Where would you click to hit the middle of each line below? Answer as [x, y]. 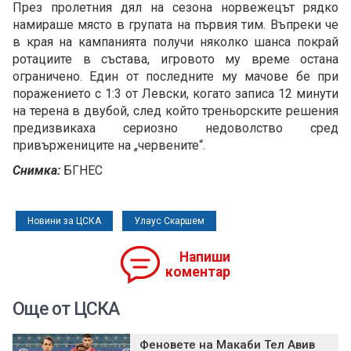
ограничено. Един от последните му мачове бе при [175, 77]
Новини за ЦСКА [64, 221]
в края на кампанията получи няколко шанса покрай [175, 42]
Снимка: [38, 171]
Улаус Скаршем [169, 221]
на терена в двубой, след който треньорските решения [175, 111]
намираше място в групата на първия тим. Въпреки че [175, 25]
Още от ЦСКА [66, 309]
